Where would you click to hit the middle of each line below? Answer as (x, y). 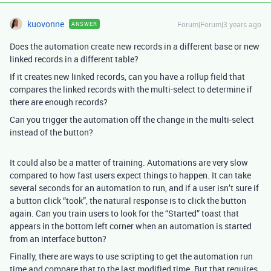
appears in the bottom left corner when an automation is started (131, 226)
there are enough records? (59, 102)
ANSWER (84, 24)
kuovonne (46, 24)
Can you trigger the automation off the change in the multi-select (132, 119)
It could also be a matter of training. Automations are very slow (129, 162)
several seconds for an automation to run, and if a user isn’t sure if (134, 188)
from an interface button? (58, 239)
